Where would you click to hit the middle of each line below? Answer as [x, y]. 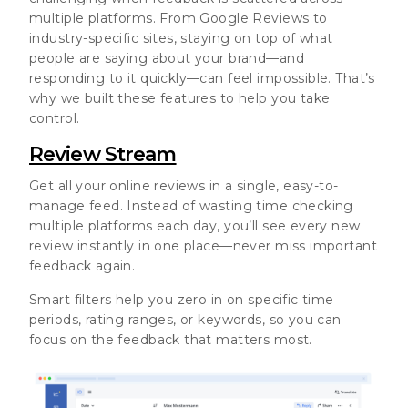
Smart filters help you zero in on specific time [182, 299]
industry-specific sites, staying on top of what [181, 38]
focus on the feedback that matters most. [171, 339]
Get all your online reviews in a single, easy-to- [184, 185]
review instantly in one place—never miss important [204, 245]
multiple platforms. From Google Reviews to [178, 18]
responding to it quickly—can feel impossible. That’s [202, 78]
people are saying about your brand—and [167, 58]
